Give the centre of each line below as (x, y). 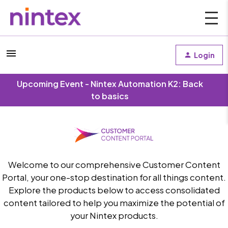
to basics (110, 96)
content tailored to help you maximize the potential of (114, 203)
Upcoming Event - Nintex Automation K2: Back (110, 84)
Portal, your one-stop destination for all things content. (114, 177)
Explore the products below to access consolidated (114, 190)
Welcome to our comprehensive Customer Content (114, 164)
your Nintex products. (114, 215)
